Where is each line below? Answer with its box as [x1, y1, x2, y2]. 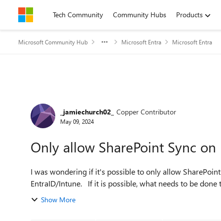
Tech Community [53, 10, 103, 19]
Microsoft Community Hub [18, 38, 88, 46]
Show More [41, 195, 75, 204]
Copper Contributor [116, 107, 176, 116]
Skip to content [28, 10, 74, 19]
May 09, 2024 [60, 117, 94, 125]
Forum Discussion [17, 90, 141, 111]
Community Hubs [113, 10, 166, 19]
